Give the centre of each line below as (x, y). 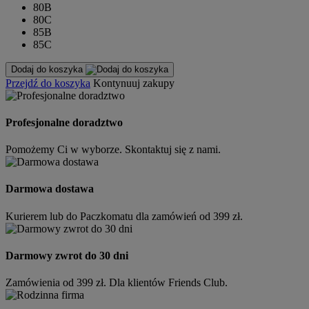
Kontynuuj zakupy (134, 83)
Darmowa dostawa (50, 189)
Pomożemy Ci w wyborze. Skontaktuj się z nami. (113, 150)
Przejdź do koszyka (48, 83)
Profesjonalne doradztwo (64, 122)
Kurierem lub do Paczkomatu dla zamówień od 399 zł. (124, 216)
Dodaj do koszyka (48, 69)
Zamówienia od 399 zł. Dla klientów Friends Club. (117, 283)
